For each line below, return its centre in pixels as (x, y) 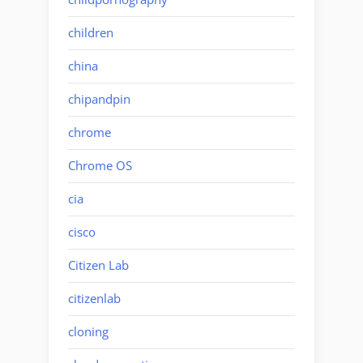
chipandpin (99, 99)
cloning (88, 332)
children (91, 33)
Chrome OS (100, 166)
